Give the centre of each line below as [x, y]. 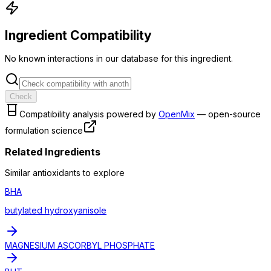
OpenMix [177, 114]
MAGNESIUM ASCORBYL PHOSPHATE [80, 245]
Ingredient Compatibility [78, 35]
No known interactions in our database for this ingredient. [119, 59]
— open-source [229, 114]
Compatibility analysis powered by [88, 114]
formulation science [44, 131]
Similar [19, 172]
